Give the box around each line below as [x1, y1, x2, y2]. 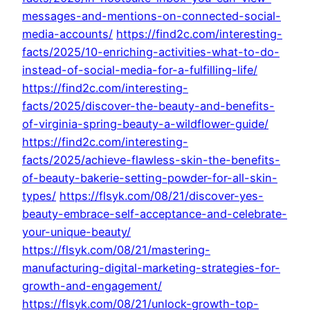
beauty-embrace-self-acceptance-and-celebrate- [22, 207, 287, 221]
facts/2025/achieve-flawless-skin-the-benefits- [22, 153, 280, 167]
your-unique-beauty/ [22, 225, 131, 239]
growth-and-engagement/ [22, 279, 162, 293]
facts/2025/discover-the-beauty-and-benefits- [22, 99, 275, 113]
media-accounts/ [22, 27, 113, 42]
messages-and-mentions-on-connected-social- [22, 9, 281, 24]
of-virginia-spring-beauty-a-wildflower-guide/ [22, 117, 268, 131]
